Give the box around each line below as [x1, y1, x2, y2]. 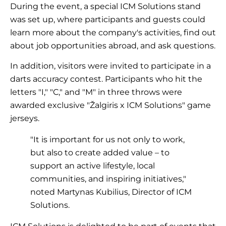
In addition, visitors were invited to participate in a [10, 61, 211, 71]
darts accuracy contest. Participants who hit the [10, 74, 202, 84]
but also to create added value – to [30, 148, 169, 158]
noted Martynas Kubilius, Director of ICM [30, 187, 192, 197]
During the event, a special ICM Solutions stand [10, 1, 201, 11]
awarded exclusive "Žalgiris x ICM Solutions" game [10, 100, 211, 110]
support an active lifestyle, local [30, 161, 155, 171]
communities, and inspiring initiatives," [30, 174, 186, 184]
